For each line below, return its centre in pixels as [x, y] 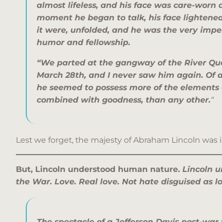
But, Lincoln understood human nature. [99, 169]
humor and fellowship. [83, 43]
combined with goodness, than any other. [124, 100]
